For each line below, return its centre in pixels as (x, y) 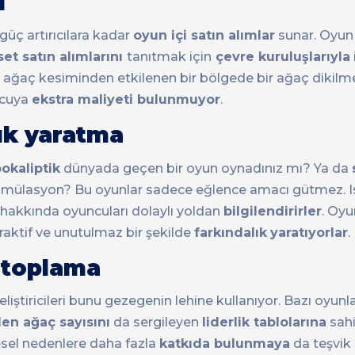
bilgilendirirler (273, 211)
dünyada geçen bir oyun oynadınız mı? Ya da (206, 168)
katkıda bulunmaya (225, 343)
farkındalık (231, 232)
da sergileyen (156, 322)
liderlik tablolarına (264, 322)
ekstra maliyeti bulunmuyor (126, 100)
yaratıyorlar (309, 232)
